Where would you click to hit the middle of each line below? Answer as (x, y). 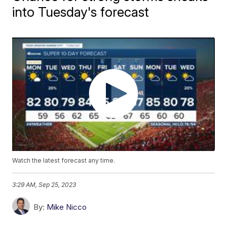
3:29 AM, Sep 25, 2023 (44, 184)
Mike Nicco (67, 207)
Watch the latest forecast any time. (64, 161)
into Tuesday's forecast (81, 12)
